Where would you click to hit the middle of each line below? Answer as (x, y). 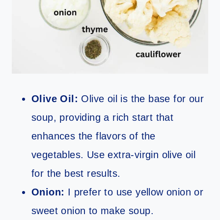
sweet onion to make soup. (93, 211)
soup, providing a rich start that (103, 118)
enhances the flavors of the (94, 136)
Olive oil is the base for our (141, 99)
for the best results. (78, 174)
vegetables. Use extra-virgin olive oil (114, 155)
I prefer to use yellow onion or (134, 192)
